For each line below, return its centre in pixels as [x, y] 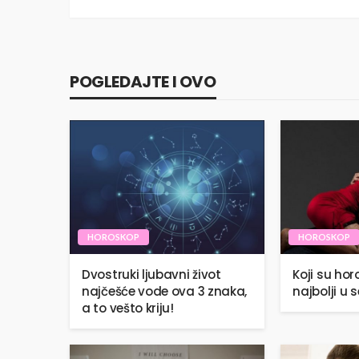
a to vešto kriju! [128, 308]
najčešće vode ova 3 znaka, [165, 291]
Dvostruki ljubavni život [151, 274]
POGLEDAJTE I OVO [143, 82]
